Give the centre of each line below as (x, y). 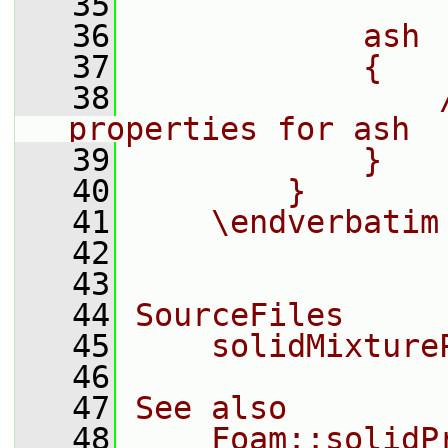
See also (211, 408)
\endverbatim (287, 222)
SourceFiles (239, 315)
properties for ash (239, 129)
